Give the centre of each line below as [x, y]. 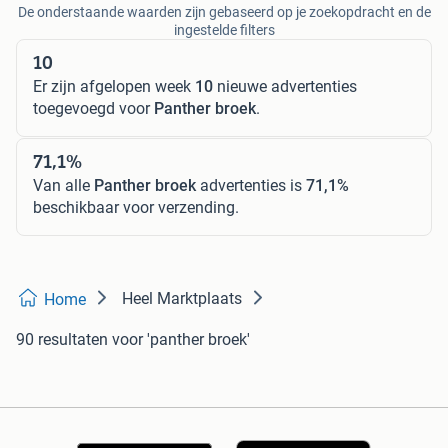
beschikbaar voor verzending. [136, 207]
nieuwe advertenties [285, 86]
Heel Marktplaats [182, 298]
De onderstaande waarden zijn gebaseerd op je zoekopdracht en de [224, 12]
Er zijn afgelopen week [114, 86]
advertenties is [251, 185]
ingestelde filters [224, 30]
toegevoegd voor [93, 108]
